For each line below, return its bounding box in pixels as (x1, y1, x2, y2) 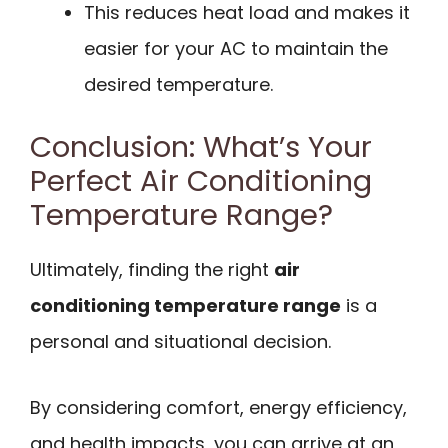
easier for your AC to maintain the (84, 35, 388, 61)
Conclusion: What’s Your (30, 126, 372, 167)
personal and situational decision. (30, 328, 331, 354)
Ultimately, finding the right (30, 256, 274, 282)
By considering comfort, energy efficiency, (30, 395, 407, 421)
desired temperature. (84, 71, 273, 97)
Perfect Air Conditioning (30, 160, 372, 201)
